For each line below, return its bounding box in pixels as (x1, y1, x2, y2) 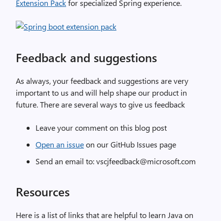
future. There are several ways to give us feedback (16, 99, 185, 110)
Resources (16, 184, 70, 199)
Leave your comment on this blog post (36, 122, 167, 133)
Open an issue (36, 139, 84, 149)
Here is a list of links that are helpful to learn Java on (16, 210, 193, 220)
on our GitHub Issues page (84, 139, 176, 149)
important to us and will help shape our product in (16, 87, 187, 98)
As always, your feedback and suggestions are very (16, 75, 188, 86)
